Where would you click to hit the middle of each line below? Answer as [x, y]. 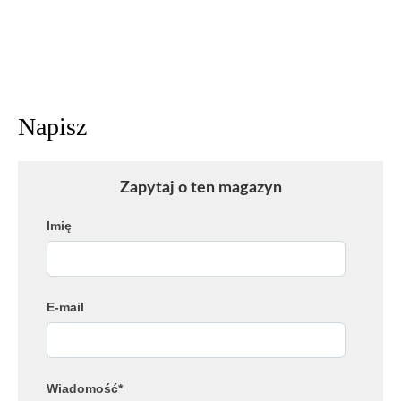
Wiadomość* [85, 389]
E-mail [65, 307]
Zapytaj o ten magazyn [200, 188]
